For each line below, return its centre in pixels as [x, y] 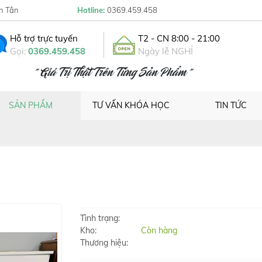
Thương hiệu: [104, 243]
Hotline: [92, 10]
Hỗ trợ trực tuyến [44, 38]
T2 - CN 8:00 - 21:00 [179, 38]
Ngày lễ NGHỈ [166, 51]
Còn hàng [159, 230]
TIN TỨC [231, 105]
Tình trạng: [100, 218]
